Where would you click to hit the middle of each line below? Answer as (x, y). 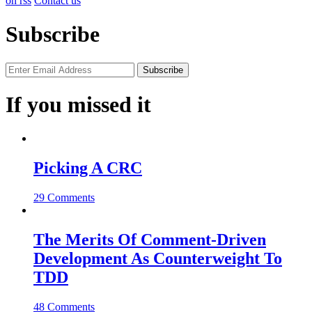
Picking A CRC (88, 168)
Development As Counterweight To (158, 259)
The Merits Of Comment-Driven (150, 240)
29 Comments (64, 198)
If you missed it (78, 104)
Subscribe (53, 34)
